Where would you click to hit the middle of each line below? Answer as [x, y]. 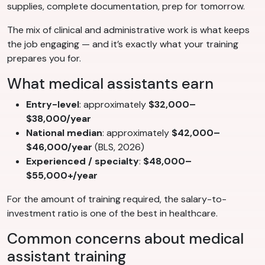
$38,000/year [59, 119]
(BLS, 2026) [118, 147]
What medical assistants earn [110, 84]
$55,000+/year [62, 176]
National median [64, 133]
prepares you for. [44, 59]
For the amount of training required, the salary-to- [117, 199]
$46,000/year [59, 147]
